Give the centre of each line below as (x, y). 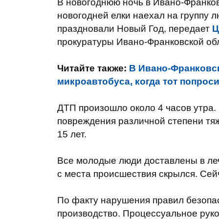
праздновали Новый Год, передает (135, 29)
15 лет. (72, 134)
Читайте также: (93, 68)
